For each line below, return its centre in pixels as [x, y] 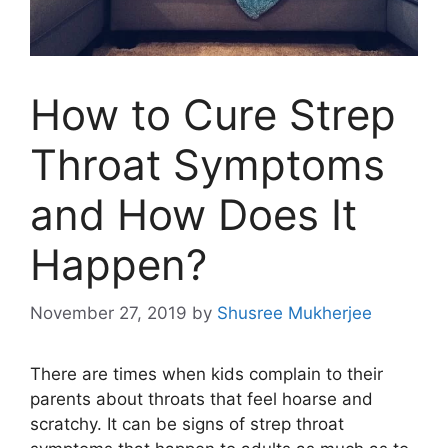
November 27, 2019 [108, 313]
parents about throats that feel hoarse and [201, 399]
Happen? [118, 264]
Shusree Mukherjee [294, 313]
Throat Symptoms [207, 164]
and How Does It [193, 214]
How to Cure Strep [213, 114]
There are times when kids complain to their [206, 374]
